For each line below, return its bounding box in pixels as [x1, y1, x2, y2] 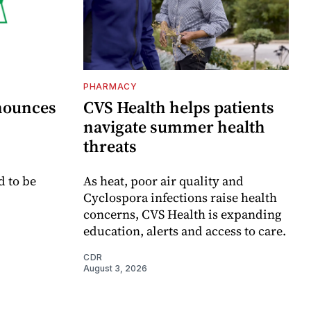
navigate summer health [83, 115, 265, 138]
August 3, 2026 [83, 262, 147, 274]
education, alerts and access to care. [83, 221, 286, 239]
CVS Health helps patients [83, 95, 274, 119]
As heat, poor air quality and [83, 171, 244, 190]
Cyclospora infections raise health [83, 188, 277, 206]
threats [83, 134, 137, 158]
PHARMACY [83, 81, 137, 92]
